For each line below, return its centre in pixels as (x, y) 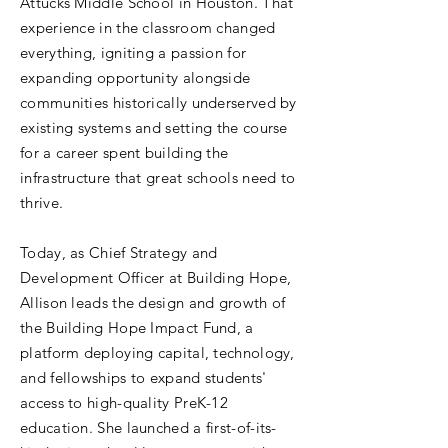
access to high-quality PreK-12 (124, 402)
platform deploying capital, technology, (157, 352)
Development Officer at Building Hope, (156, 277)
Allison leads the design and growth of (153, 302)
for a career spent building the (124, 152)
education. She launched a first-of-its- (148, 427)
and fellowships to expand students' (143, 377)
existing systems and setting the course (154, 127)
